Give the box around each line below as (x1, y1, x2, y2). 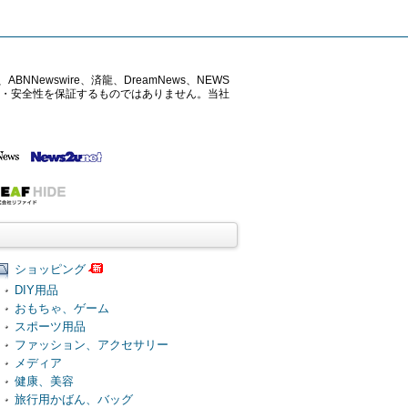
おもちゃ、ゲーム (14, 301, 109, 315)
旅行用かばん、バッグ (14, 392, 133, 406)
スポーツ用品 (14, 319, 86, 333)
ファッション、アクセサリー (14, 337, 168, 352)
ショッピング (14, 261, 86, 276)
